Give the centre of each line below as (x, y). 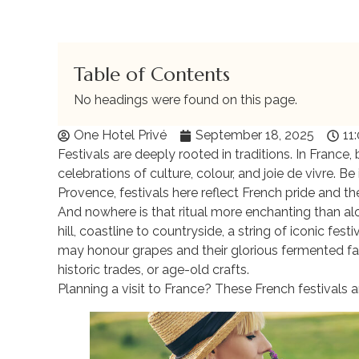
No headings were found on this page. (186, 100)
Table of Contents (152, 75)
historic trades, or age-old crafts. (153, 270)
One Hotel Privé (120, 135)
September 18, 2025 (255, 135)
